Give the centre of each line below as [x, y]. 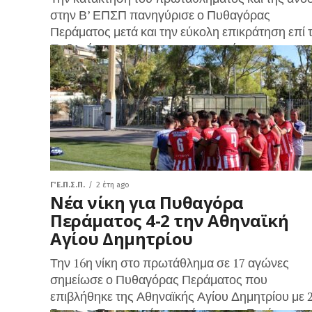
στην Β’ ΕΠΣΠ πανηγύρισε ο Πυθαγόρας [160, 15]
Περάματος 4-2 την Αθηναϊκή [170, 220]
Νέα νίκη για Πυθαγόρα [147, 202]
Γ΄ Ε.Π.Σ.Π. [68, 185]
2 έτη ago [113, 185]
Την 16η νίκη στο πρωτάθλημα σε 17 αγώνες [170, 263]
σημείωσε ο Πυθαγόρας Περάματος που [159, 280]
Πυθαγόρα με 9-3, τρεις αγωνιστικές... [151, 48]
